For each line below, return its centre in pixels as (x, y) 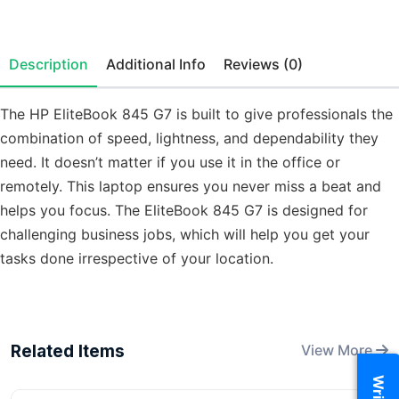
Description (49, 65)
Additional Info (192, 65)
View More (338, 350)
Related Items (68, 352)
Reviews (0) (293, 65)
